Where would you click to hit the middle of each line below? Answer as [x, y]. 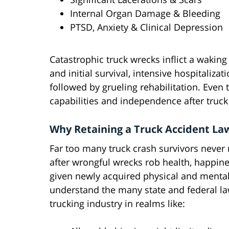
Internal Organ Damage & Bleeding [145, 14]
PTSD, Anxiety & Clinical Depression [146, 27]
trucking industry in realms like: [117, 204]
